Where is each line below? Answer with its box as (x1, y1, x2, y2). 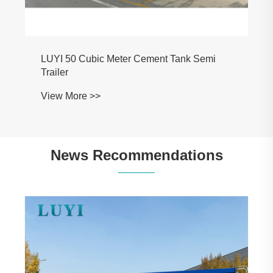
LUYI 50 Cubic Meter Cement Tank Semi (41, 53, 216, 64)
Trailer (41, 66, 68, 77)
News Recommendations (50, 147, 223, 164)
